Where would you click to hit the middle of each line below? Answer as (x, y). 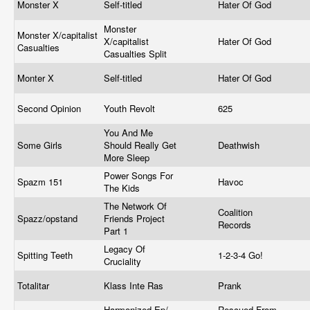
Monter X (37, 78)
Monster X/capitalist (57, 35)
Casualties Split (137, 54)
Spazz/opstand (49, 218)
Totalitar (35, 285)
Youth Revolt (131, 108)
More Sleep (128, 157)
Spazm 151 (42, 182)
